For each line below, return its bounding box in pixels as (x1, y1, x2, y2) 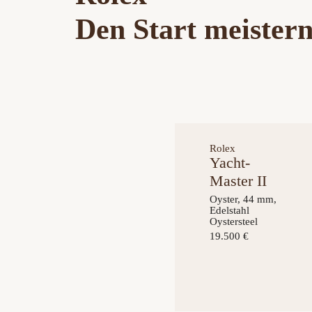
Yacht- (209, 154, 250, 171)
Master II (209, 172, 267, 189)
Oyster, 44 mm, (209, 194, 276, 205)
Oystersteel (209, 216, 258, 227)
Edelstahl (209, 205, 249, 216)
